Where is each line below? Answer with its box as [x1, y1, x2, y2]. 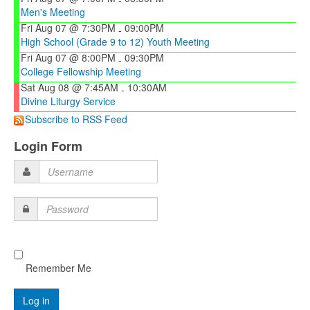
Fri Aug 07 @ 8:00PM [21, 51, 116, 64]
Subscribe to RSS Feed [25, 112, 127, 126]
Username [22, 168, 68, 183]
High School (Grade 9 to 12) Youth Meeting [21, 35, 210, 48]
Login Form [14, 137, 82, 156]
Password [22, 206, 65, 220]
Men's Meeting [21, 5, 85, 19]
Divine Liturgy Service [21, 94, 116, 108]
